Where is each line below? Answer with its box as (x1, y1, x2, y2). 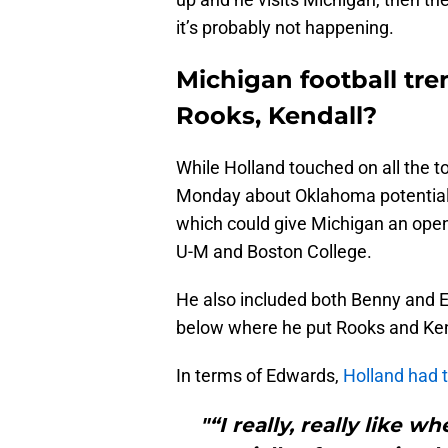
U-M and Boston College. (176, 241, 372, 263)
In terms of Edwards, (176, 365, 343, 387)
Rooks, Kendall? (176, 101, 377, 131)
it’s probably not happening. (176, 17, 394, 39)
